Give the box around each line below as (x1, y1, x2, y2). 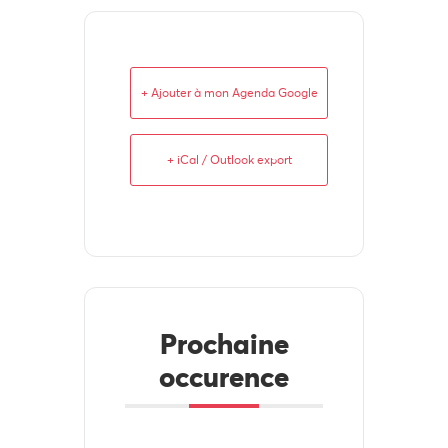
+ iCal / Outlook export (166, 152, 292, 167)
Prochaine (159, 326, 289, 362)
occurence (159, 359, 289, 395)
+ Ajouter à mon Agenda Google (140, 85, 318, 100)
